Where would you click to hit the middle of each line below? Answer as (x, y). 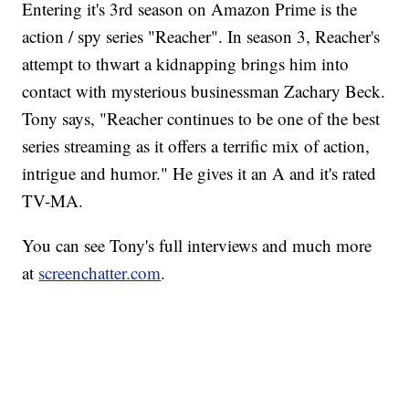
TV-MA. (53, 201)
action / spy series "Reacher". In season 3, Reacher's (201, 37)
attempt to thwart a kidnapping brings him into (186, 64)
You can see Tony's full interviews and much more (197, 246)
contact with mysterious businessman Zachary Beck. (204, 91)
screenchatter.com (100, 273)
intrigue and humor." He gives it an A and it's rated (199, 173)
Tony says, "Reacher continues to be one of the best (201, 119)
